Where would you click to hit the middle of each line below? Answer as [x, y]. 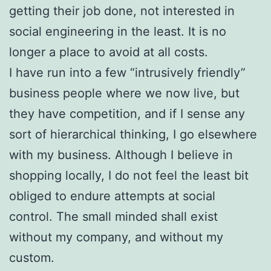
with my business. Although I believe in [121, 155]
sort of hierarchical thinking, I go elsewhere [133, 134]
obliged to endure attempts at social [112, 196]
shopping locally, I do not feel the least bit [129, 175]
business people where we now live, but [124, 93]
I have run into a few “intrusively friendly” [127, 72]
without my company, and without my [116, 237]
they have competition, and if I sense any [127, 113]
